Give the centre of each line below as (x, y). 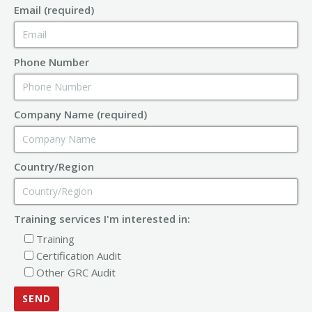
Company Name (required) (80, 114)
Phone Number (52, 62)
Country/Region (54, 166)
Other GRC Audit (76, 272)
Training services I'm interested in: (102, 218)
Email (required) (54, 9)
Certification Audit (79, 255)
